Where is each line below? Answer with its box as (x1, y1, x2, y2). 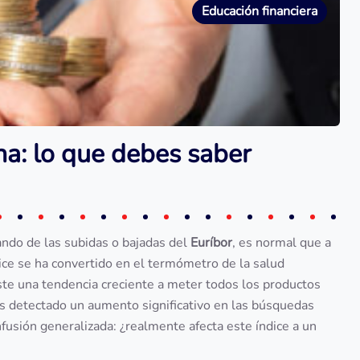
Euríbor (190, 234, 232, 252)
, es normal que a (232, 234, 331, 252)
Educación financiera (201, 2, 317, 20)
